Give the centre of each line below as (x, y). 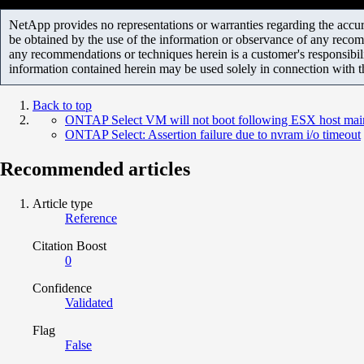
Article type (63, 203)
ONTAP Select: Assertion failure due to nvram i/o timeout (213, 134)
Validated (89, 302)
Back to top (62, 105)
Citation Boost (69, 245)
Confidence (62, 288)
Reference (91, 218)
